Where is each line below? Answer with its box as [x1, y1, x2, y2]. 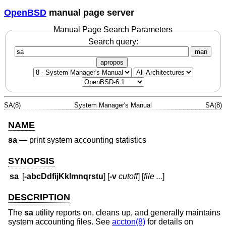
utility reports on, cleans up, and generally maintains [33, 208, 220, 217]
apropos [100, 58, 124, 66]
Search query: [88, 37, 138, 46]
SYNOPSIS [8, 155, 54, 166]
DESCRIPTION [8, 192, 70, 203]
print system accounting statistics [29, 136, 146, 145]
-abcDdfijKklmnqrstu [24, 172, 104, 181]
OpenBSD [4, 7, 46, 18]
